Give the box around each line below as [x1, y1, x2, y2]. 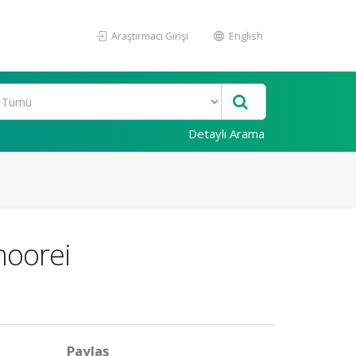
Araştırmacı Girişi [109, 29, 188, 43]
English [226, 29, 263, 43]
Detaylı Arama [188, 126, 265, 141]
